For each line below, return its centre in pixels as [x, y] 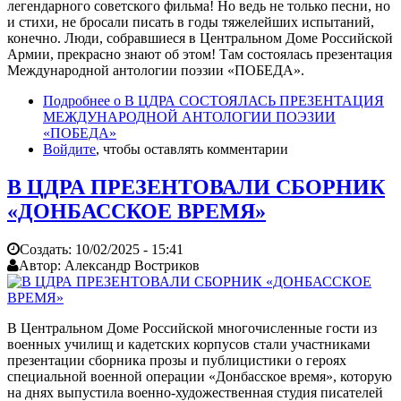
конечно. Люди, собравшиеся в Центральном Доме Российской [200, 38]
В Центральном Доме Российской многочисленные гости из [192, 328]
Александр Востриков [132, 265]
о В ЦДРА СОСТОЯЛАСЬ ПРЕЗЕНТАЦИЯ [247, 100]
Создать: [47, 249]
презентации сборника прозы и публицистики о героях [177, 360]
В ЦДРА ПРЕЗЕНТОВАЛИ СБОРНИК [196, 187]
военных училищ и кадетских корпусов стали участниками [189, 344]
